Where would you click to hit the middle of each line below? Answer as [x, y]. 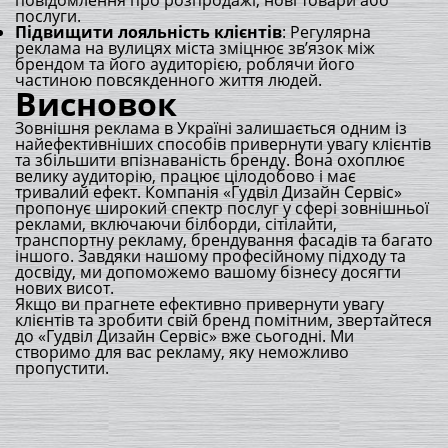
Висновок [96, 103]
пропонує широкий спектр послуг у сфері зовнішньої [222, 208]
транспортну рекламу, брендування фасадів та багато [224, 240]
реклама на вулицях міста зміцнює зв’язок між [195, 48]
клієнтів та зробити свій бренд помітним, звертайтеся [223, 320]
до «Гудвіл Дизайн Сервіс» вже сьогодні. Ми [184, 336]
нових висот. [64, 288]
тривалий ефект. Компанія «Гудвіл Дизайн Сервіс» [208, 192]
